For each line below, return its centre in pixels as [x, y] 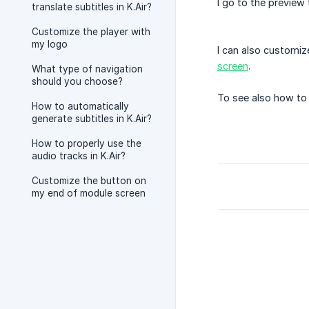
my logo [50, 44]
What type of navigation [87, 69]
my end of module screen [89, 193]
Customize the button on [89, 181]
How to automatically [80, 106]
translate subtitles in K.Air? [92, 7]
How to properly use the [87, 143]
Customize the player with [91, 32]
